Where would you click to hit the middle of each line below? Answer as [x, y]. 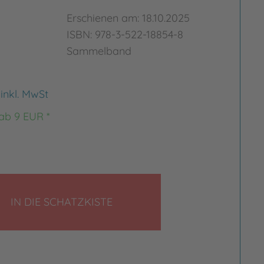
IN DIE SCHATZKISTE [62, 202]
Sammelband [99, 51]
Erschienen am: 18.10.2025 [128, 18]
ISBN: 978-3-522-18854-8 [125, 34]
